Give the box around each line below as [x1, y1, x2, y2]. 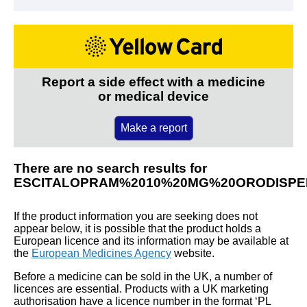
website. [171, 247, 214, 259]
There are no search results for [14, 160, 207, 175]
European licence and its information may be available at [14, 234, 288, 247]
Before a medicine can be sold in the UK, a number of [14, 270, 272, 282]
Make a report [120, 121, 187, 134]
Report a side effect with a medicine [42, 74, 265, 89]
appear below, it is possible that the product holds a [14, 222, 261, 234]
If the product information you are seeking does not [14, 210, 258, 222]
